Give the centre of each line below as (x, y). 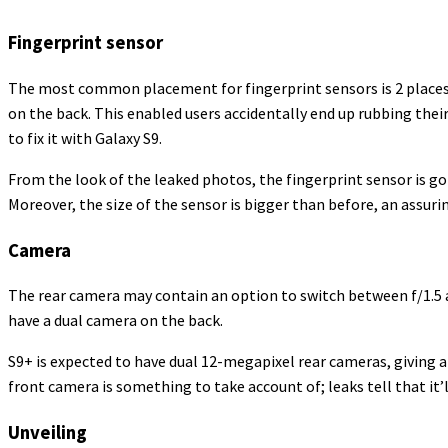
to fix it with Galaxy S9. (85, 137)
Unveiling (47, 433)
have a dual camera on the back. (115, 320)
